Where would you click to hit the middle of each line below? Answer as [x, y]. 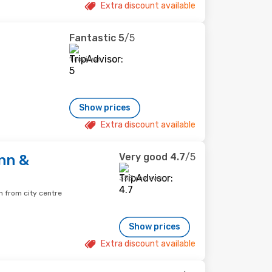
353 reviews [141, 178]
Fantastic [93, 38]
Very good [143, 157]
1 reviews [86, 59]
